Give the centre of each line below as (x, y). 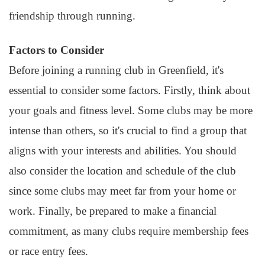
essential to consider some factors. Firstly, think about (130, 90)
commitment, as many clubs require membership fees (129, 231)
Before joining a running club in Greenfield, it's (116, 70)
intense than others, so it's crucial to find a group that (128, 130)
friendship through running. (72, 16)
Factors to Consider (56, 50)
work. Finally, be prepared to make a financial (113, 211)
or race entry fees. (49, 251)
